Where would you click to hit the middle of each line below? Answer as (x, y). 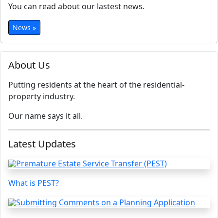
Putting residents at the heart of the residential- (96, 85)
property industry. (42, 96)
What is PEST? (34, 183)
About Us (29, 65)
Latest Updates (42, 144)
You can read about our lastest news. (76, 6)
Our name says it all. (45, 116)
